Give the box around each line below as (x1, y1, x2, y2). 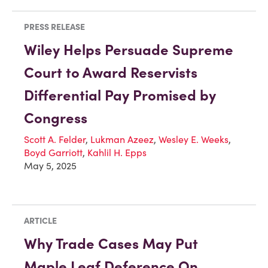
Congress (24, 108, 87, 127)
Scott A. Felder (24, 133, 86, 145)
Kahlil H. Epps (87, 146, 147, 159)
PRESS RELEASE (24, 21, 85, 32)
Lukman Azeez (90, 133, 154, 145)
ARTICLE (24, 215, 57, 226)
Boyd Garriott (24, 146, 83, 159)
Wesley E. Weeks (159, 133, 229, 145)
